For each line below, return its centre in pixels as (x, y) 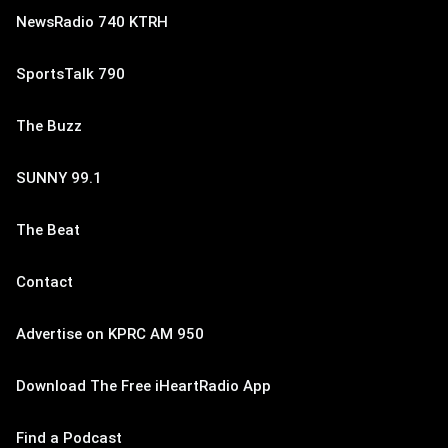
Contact (44, 281)
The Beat (48, 229)
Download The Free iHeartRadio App (143, 385)
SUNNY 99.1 (59, 177)
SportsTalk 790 (70, 73)
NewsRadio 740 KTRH (92, 21)
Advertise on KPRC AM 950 (110, 333)
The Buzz (49, 125)
